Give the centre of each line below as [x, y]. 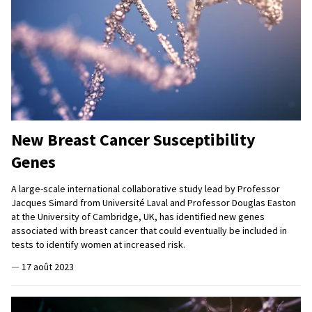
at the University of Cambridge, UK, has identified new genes [138, 217]
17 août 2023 [48, 267]
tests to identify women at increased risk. [98, 245]
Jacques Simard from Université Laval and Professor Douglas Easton [154, 203]
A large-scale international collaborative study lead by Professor [146, 189]
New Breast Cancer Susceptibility [133, 140]
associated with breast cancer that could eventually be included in [149, 231]
